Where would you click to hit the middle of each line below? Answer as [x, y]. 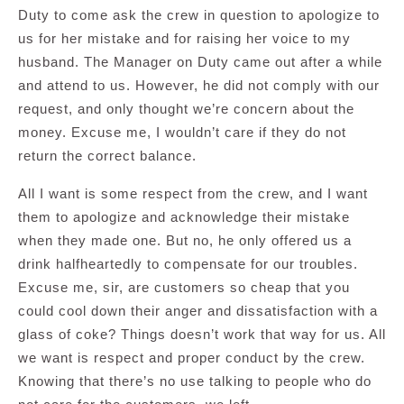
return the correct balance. [107, 156]
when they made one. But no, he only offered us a [185, 241]
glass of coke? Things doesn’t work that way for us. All [202, 335]
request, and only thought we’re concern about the [186, 109]
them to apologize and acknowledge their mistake [184, 217]
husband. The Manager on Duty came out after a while [200, 62]
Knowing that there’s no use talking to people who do [195, 381]
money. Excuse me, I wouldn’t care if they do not [182, 133]
